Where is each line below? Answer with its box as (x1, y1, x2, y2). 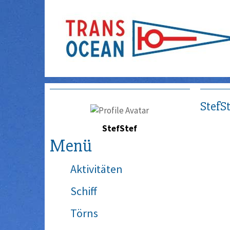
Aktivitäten (70, 162, 123, 177)
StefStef (102, 123, 138, 135)
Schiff (70, 184, 97, 199)
